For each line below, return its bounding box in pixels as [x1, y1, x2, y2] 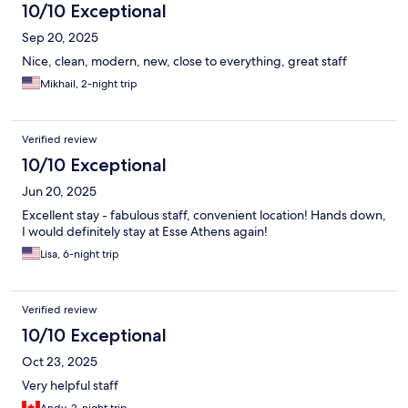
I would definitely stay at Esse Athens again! [22, 223, 268, 240]
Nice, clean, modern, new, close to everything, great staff [22, 53, 347, 70]
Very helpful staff [22, 377, 118, 394]
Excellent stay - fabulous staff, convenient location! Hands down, [22, 207, 386, 224]
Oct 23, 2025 [22, 353, 97, 371]
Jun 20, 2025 [22, 183, 97, 200]
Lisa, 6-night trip [40, 247, 119, 262]
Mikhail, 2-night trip [40, 76, 138, 92]
